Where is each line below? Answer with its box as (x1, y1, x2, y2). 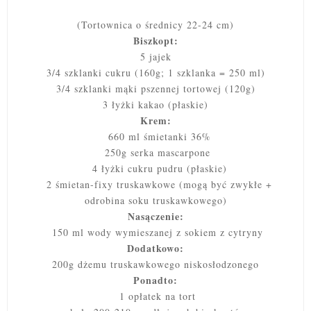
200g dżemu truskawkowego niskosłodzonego (52, 258, 259, 271)
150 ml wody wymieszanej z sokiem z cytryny (48, 226, 263, 239)
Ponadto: (133, 273, 178, 288)
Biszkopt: (133, 33, 178, 49)
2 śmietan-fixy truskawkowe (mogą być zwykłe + (39, 178, 272, 192)
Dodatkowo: (127, 241, 184, 256)
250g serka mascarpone (101, 146, 210, 160)
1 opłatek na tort (115, 289, 196, 303)
